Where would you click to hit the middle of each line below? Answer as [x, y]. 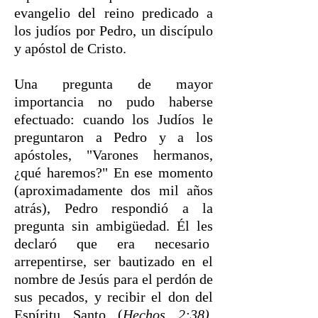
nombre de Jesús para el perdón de [114, 279]
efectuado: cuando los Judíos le [114, 119]
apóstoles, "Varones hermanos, [114, 155]
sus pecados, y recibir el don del [114, 297]
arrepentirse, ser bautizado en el [114, 261]
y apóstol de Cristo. [70, 48]
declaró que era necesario [114, 243]
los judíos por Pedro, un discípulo [114, 31]
